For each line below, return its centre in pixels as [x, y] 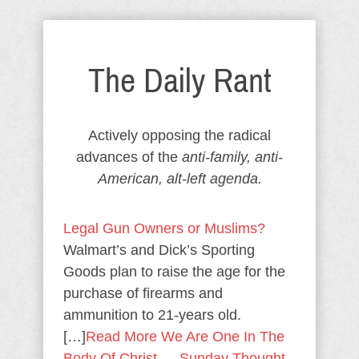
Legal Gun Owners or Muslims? [164, 228]
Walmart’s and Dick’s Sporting [159, 250]
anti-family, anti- [232, 157]
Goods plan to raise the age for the [174, 272]
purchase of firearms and [143, 293]
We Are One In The [223, 337]
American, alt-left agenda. [179, 179]
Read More [121, 337]
